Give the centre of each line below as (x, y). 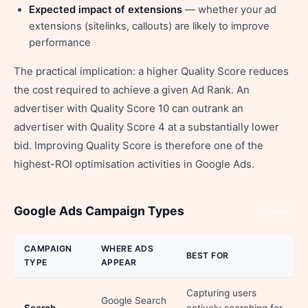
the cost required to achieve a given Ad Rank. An (132, 90)
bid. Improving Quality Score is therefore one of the (139, 145)
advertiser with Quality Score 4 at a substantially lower (146, 127)
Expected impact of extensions (106, 10)
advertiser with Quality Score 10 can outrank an (129, 108)
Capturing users (221, 293)
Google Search (134, 300)
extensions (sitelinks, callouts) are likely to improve (149, 26)
